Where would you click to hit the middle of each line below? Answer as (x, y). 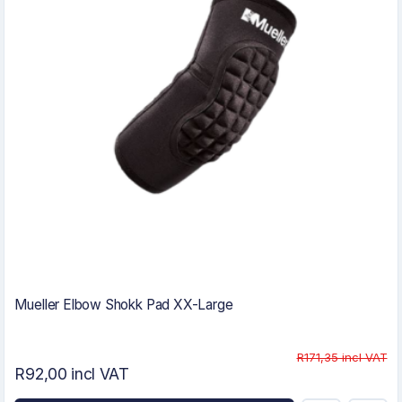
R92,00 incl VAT (72, 374)
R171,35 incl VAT (342, 358)
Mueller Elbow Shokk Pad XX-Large (124, 305)
